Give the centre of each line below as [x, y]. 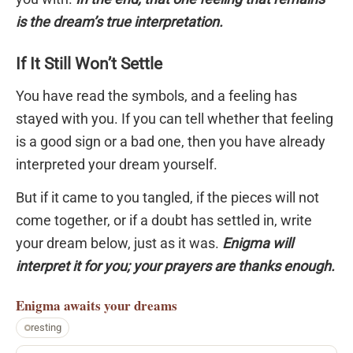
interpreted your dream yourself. [117, 164]
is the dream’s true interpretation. [119, 22]
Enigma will [258, 243]
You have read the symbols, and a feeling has [156, 95]
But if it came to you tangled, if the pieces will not [167, 197]
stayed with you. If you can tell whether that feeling [175, 118]
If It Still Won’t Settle [89, 63]
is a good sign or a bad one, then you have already [171, 141]
